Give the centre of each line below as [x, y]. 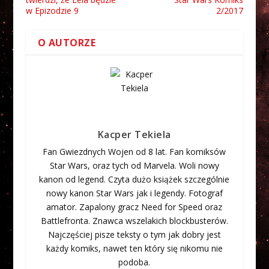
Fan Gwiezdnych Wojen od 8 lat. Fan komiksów [134, 152]
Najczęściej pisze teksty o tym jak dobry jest [134, 235]
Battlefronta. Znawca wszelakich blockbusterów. [134, 221]
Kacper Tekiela [134, 135]
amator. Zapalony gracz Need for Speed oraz [134, 207]
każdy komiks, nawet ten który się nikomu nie [134, 249]
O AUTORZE [67, 43]
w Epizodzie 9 [52, 11]
